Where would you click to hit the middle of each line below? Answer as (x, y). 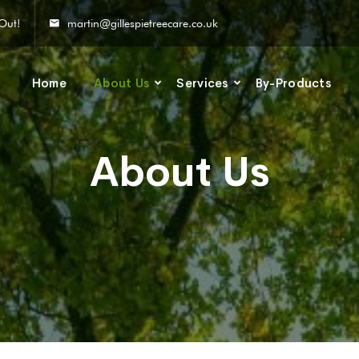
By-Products (293, 83)
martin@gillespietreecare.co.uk (143, 23)
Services (202, 83)
